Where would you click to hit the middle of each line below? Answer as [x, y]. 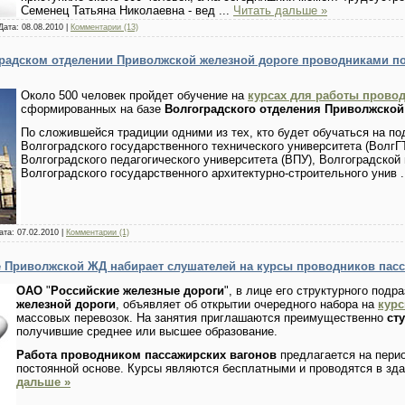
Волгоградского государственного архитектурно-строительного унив [211, 173]
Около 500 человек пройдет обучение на [134, 96]
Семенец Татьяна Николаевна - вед [120, 10]
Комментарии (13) [104, 27]
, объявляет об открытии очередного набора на [247, 305]
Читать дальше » [280, 10]
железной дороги [66, 305]
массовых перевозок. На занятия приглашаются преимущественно [202, 318]
